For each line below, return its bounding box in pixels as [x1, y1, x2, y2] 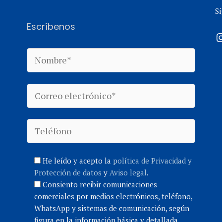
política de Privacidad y [112, 155, 192, 166]
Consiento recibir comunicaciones [42, 179, 157, 189]
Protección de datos [34, 167, 102, 177]
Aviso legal [109, 167, 147, 177]
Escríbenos [26, 20, 75, 33]
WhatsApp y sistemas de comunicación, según [34, 203, 189, 213]
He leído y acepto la [42, 155, 113, 166]
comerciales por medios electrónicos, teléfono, [34, 191, 192, 201]
